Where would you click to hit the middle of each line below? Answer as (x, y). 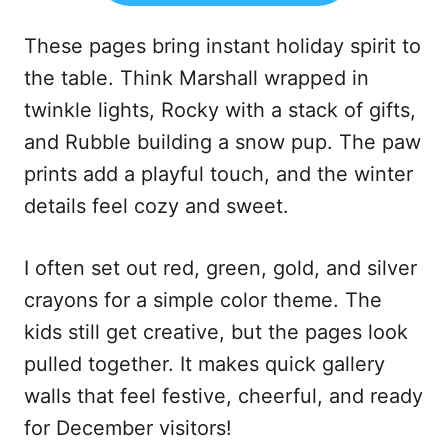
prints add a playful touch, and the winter (218, 174)
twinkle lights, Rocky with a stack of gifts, (220, 110)
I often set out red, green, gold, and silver (220, 268)
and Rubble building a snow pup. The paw (222, 142)
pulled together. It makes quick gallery (204, 364)
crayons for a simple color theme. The (203, 300)
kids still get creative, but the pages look (216, 332)
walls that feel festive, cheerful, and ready (223, 396)
